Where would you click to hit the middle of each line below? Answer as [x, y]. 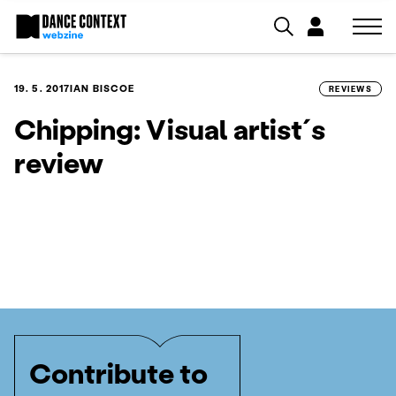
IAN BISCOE [103, 88]
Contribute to [118, 373]
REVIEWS [350, 89]
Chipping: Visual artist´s [170, 129]
